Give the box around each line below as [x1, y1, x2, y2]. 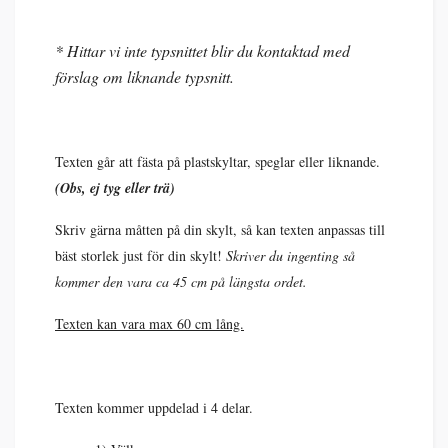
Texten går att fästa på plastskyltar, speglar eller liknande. [55, 151, 380, 171]
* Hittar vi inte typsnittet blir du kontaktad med [55, 39, 350, 61]
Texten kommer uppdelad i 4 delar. [55, 397, 253, 417]
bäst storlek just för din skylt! [55, 245, 226, 265]
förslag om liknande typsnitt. [55, 65, 234, 87]
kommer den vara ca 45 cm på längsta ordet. [55, 271, 307, 291]
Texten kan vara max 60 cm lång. [55, 313, 244, 333]
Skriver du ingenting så [226, 245, 355, 265]
